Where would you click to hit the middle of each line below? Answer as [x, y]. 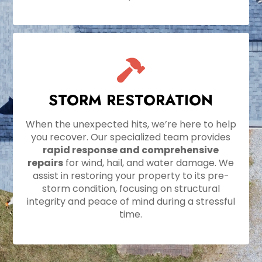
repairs [46, 163]
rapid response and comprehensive [131, 150]
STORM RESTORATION [131, 100]
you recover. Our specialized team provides [131, 137]
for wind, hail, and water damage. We [149, 163]
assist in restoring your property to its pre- [131, 175]
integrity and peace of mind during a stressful [131, 201]
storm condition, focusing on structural [131, 188]
